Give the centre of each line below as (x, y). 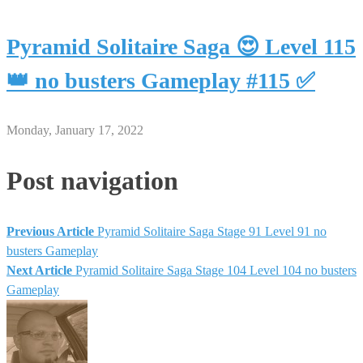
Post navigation (92, 181)
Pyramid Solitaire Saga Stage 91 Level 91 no (212, 231)
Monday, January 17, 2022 (75, 130)
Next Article (39, 270)
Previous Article (50, 231)
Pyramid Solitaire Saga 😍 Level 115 (181, 46)
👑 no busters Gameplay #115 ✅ (161, 80)
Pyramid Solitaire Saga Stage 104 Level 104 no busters (216, 270)
